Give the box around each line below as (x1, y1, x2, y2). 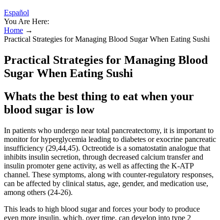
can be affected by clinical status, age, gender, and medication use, (4, 179, 208, 188)
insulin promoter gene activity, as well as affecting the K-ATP (4, 161, 193, 170)
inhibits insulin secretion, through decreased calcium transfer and (4, 152, 203, 161)
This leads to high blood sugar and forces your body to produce (4, 204, 200, 213)
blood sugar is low (4, 103, 94, 116)
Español (4, 8, 29, 17)
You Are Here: (4, 17, 49, 26)
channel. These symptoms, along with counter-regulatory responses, (4, 170, 214, 179)
